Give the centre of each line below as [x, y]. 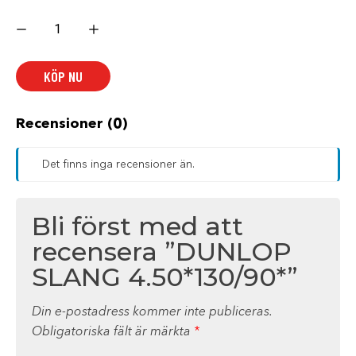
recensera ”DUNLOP [162, 252]
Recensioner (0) [72, 124]
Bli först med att [137, 226]
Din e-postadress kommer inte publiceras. [152, 312]
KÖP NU [63, 76]
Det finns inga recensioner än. [118, 164]
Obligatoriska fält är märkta [113, 332]
